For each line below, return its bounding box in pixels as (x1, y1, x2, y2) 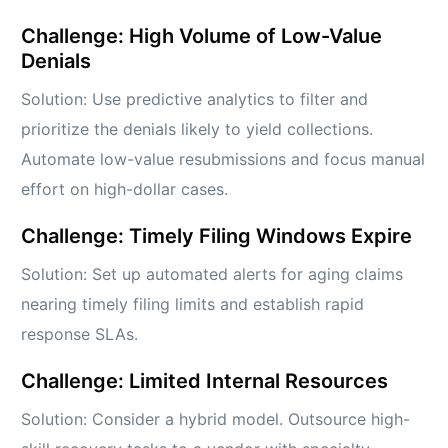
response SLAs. (21, 324, 139, 345)
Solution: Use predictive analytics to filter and (21, 89, 369, 110)
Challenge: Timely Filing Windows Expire (21, 224, 413, 249)
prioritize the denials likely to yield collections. (21, 119, 374, 140)
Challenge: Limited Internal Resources (21, 369, 389, 394)
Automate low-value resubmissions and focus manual (21, 149, 426, 170)
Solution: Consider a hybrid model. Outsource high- (21, 409, 411, 430)
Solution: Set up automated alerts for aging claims (21, 264, 404, 285)
